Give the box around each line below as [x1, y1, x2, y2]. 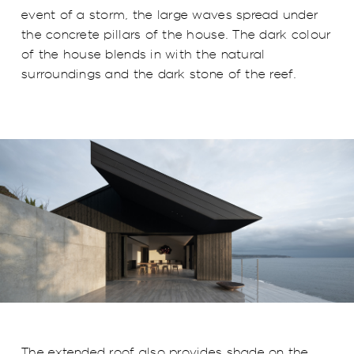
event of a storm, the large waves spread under [21, 6, 318, 22]
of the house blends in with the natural [21, 46, 265, 62]
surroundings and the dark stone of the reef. [21, 66, 297, 81]
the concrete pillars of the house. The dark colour [21, 26, 331, 42]
